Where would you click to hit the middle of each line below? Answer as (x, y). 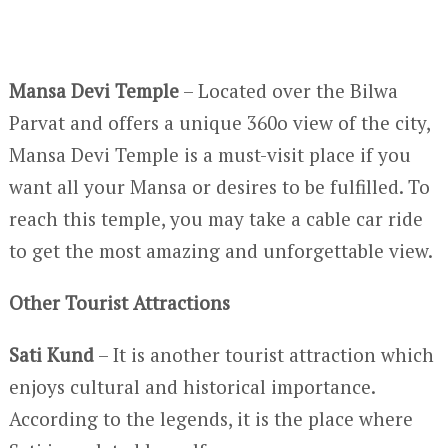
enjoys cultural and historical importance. (191, 386)
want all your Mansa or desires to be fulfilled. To (219, 186)
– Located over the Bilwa (288, 90)
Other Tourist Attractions (119, 302)
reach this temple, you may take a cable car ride (215, 218)
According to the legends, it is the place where (210, 418)
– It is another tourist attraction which (263, 354)
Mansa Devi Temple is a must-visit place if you (209, 154)
